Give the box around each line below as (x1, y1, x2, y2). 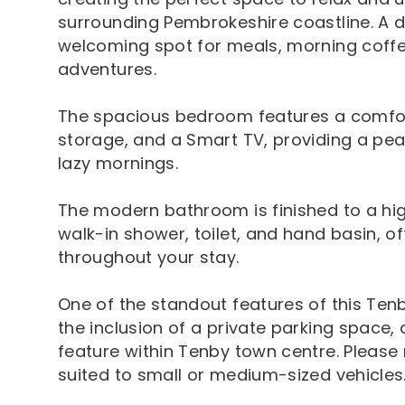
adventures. (58, 57, 156, 80)
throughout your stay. (58, 245, 240, 268)
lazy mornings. (58, 151, 179, 174)
